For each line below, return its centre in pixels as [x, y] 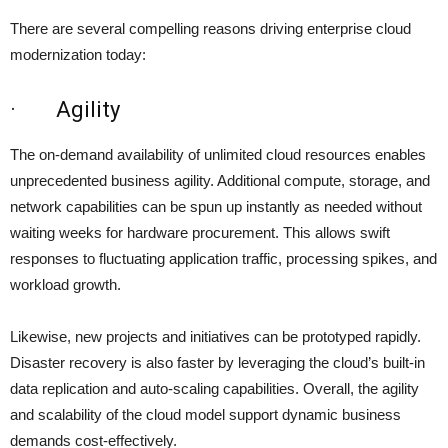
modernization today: [78, 55]
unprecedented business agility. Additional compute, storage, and [220, 181]
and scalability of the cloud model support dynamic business [205, 415]
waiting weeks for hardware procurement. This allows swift [200, 233]
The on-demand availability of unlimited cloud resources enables [218, 155]
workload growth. [65, 285]
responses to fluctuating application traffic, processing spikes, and [223, 259]
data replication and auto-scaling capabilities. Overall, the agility [214, 389]
